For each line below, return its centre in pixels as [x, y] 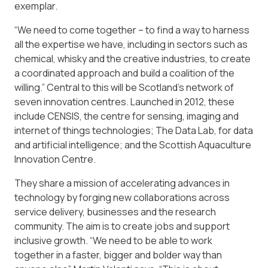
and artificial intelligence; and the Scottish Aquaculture [133, 145]
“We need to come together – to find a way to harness [132, 30]
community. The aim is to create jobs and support [122, 226]
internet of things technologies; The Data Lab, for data [134, 131]
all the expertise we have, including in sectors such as [131, 45]
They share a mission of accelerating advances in [122, 183]
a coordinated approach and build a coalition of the [124, 73]
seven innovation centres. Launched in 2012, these [124, 102]
